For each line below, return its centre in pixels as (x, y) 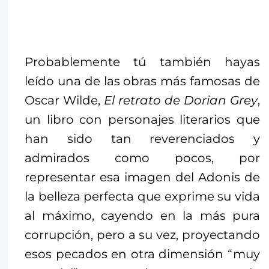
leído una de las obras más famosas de (142, 81)
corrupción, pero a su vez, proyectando (142, 235)
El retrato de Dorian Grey (181, 101)
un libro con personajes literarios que (142, 120)
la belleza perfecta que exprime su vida (142, 197)
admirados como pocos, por (142, 158)
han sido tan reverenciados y (142, 139)
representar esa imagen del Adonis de (142, 177)
